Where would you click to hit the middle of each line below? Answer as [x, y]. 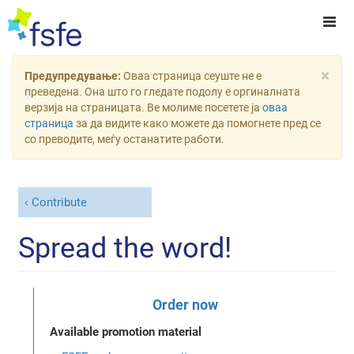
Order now [185, 305]
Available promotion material [126, 331]
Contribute [59, 203]
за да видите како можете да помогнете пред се [197, 123]
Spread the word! [125, 248]
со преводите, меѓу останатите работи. [124, 139]
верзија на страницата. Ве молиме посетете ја [143, 107]
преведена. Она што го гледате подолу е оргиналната [162, 92]
